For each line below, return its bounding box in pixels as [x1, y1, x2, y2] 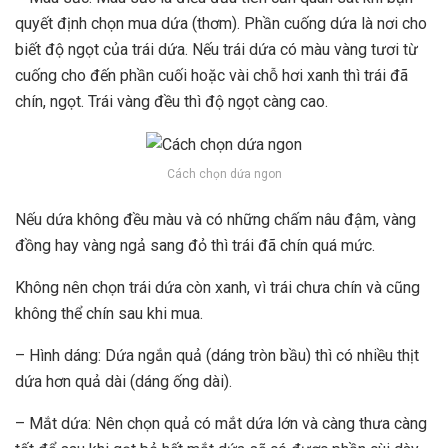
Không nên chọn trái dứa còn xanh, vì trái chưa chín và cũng [15, 277, 420, 297]
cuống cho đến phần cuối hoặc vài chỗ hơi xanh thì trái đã [15, 66, 408, 86]
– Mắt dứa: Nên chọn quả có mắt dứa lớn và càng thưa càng [15, 413, 427, 433]
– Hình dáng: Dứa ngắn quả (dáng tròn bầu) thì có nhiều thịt [15, 345, 419, 365]
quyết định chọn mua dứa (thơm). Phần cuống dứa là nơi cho [15, 14, 427, 34]
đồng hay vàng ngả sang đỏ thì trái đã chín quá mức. [15, 235, 375, 255]
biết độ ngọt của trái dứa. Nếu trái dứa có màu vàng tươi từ [15, 40, 418, 60]
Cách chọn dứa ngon [166, 166, 282, 181]
